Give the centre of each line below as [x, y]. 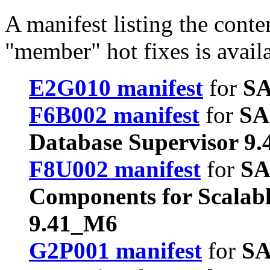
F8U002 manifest [115, 169]
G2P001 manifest [115, 251]
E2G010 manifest [116, 88]
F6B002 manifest [114, 115]
